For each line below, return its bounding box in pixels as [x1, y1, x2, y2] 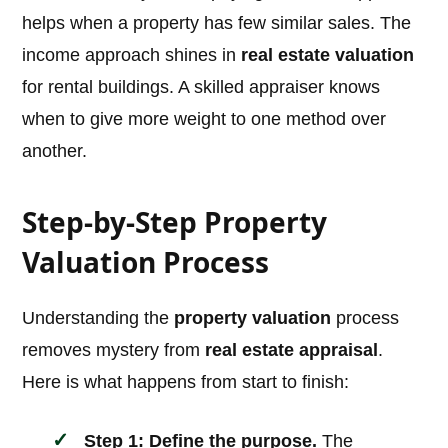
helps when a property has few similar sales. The [22, 13, 412, 34]
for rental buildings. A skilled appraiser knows [22, 77, 381, 98]
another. [22, 141, 88, 162]
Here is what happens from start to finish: [22, 372, 350, 393]
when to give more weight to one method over [22, 109, 387, 130]
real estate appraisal [205, 340, 379, 361]
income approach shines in [22, 45, 242, 66]
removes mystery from [22, 340, 206, 361]
